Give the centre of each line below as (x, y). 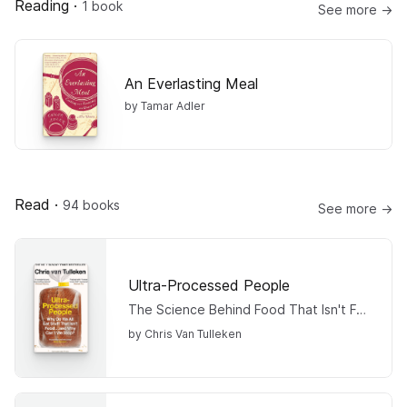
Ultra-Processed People (209, 285)
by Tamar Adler (165, 105)
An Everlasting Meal (191, 83)
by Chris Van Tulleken (185, 333)
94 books (91, 205)
